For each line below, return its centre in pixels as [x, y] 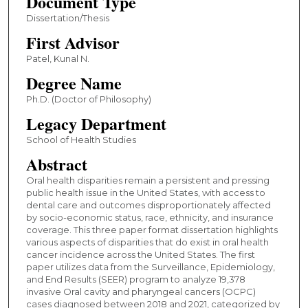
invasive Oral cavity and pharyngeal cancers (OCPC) [141, 291]
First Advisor [73, 42]
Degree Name [74, 82]
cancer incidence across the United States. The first [140, 254]
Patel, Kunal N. [57, 58]
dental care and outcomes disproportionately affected [148, 205]
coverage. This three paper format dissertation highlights [152, 229]
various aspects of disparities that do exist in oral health [147, 242]
